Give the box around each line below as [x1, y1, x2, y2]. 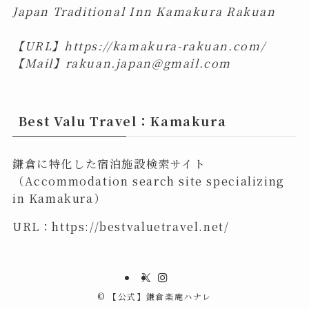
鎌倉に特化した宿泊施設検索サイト [12, 155, 206, 172]
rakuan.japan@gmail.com [65, 54, 232, 72]
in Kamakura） [12, 190, 106, 207]
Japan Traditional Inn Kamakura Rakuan [12, 3, 276, 20]
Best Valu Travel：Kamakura [18, 112, 227, 130]
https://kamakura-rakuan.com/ [63, 37, 266, 54]
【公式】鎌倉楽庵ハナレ [105, 290, 212, 302]
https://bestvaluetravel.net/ [52, 218, 230, 235]
